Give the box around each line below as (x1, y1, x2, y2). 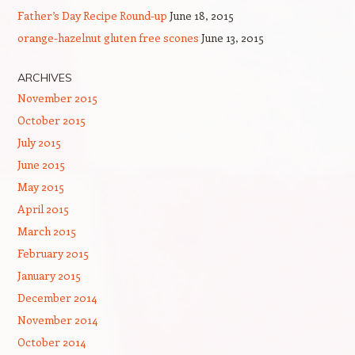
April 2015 (17, 200, 69, 216)
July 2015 (17, 134, 61, 150)
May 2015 (17, 178, 64, 194)
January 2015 (17, 267, 81, 283)
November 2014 (17, 311, 97, 327)
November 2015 (17, 90, 97, 105)
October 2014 (17, 334, 86, 349)
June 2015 (17, 156, 65, 172)
